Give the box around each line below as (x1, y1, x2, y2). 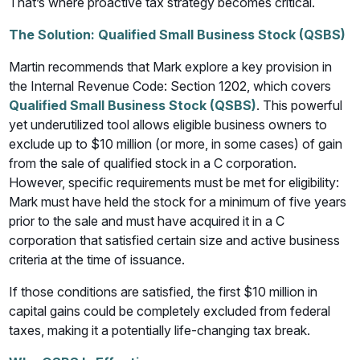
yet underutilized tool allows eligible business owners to (9, 117, 328, 133)
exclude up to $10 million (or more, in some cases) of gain (9, 136, 343, 153)
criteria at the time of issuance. (9, 252, 186, 268)
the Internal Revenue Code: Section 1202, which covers (9, 78, 332, 95)
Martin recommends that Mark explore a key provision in (9, 59, 333, 76)
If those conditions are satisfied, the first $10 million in (9, 284, 318, 301)
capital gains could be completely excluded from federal (9, 303, 331, 320)
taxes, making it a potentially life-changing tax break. (9, 322, 311, 339)
